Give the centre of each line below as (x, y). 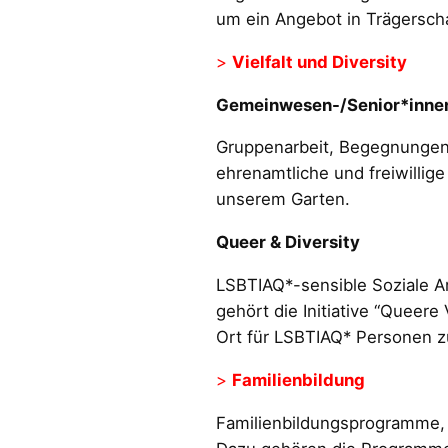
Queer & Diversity (288, 242)
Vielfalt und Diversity (319, 61)
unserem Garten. (283, 199)
